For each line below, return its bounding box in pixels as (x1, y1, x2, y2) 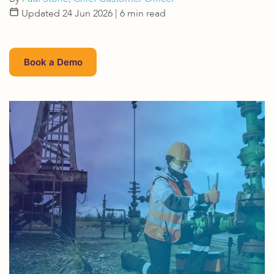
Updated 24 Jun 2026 (19, 7, 115, 20)
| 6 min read (115, 7, 166, 20)
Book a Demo (23, 56, 83, 68)
